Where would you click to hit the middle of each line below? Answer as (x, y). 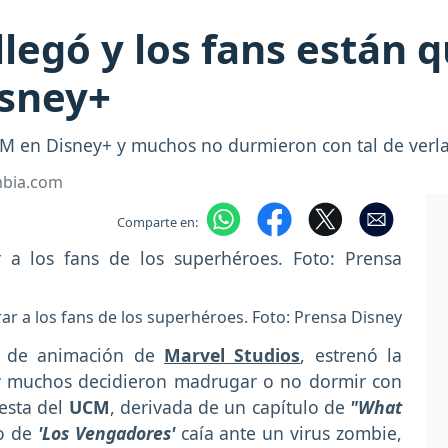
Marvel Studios (232, 355)
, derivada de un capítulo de (227, 407)
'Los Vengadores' (106, 433)
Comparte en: (157, 221)
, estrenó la (351, 355)
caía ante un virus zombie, (291, 433)
